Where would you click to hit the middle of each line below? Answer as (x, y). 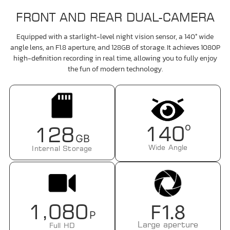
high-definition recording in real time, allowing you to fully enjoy (115, 58)
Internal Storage (62, 148)
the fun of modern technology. (115, 69)
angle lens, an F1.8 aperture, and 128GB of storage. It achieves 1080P (115, 47)
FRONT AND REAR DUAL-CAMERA (115, 17)
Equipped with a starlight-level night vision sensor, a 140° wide (115, 36)
